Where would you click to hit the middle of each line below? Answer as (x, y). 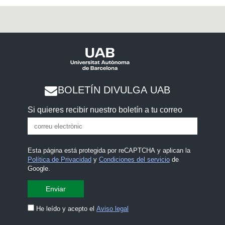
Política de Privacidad (59, 160)
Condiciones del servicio (134, 160)
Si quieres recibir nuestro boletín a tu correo (105, 109)
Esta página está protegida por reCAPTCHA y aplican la (109, 151)
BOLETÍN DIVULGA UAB (114, 90)
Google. (39, 169)
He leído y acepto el (66, 209)
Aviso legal (112, 209)
